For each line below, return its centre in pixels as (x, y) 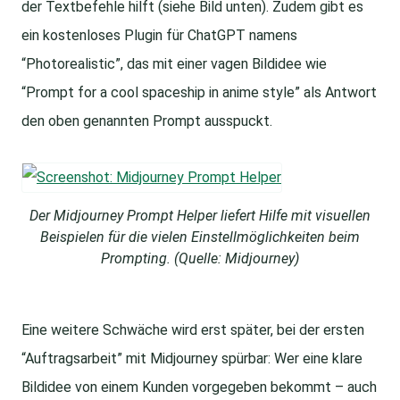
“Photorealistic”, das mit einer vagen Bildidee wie (174, 64)
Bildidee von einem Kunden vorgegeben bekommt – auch (199, 387)
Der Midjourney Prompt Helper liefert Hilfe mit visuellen (200, 216)
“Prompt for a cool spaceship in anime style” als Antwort (199, 93)
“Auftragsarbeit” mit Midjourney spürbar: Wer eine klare (192, 359)
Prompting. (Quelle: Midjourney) (200, 259)
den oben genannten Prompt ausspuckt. (147, 121)
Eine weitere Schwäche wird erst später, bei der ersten (193, 330)
